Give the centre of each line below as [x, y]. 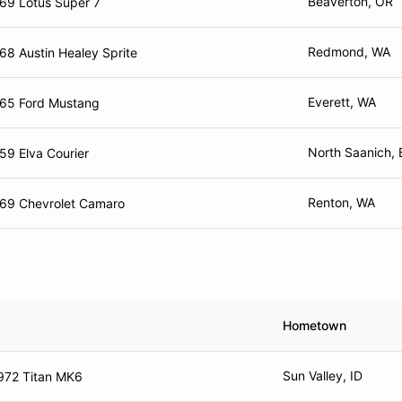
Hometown [315, 325]
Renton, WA [341, 202]
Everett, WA [342, 102]
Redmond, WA [349, 52]
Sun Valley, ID [323, 376]
